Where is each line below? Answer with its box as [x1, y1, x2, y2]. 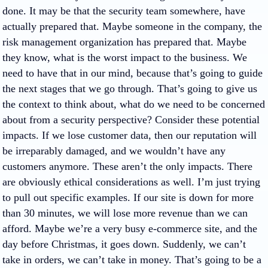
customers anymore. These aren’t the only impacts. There [2, 160, 252, 172]
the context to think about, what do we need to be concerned [2, 98, 265, 110]
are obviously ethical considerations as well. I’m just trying [2, 176, 260, 188]
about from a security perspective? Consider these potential [2, 114, 260, 126]
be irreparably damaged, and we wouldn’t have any [2, 145, 226, 157]
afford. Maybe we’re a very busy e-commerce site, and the [2, 223, 257, 234]
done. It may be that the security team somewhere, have [2, 5, 245, 17]
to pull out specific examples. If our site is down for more [2, 191, 254, 203]
